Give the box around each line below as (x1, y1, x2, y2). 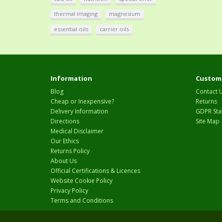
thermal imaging (54, 10, 98, 18)
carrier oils (99, 25, 129, 33)
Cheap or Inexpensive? (51, 97, 114, 106)
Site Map (195, 117, 220, 126)
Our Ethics (51, 137, 79, 146)
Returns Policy (51, 147, 90, 156)
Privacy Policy (51, 186, 88, 195)
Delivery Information (51, 107, 108, 116)
